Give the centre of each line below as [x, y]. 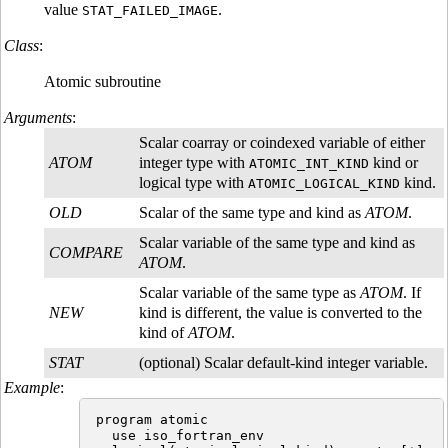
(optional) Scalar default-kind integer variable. [283, 363]
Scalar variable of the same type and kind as [277, 243]
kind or [393, 163]
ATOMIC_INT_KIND [309, 164]
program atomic [152, 420]
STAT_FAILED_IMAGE [150, 11]
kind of [163, 333]
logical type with [193, 183]
